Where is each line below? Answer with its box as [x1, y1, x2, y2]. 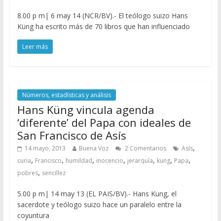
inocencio [96, 156, 123, 165]
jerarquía [127, 156, 153, 165]
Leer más [22, 42, 48, 51]
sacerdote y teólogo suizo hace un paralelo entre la [17, 199, 182, 209]
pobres [17, 168, 38, 177]
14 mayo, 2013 [24, 144, 66, 152]
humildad [65, 156, 92, 165]
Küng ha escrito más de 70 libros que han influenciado [17, 21, 190, 31]
